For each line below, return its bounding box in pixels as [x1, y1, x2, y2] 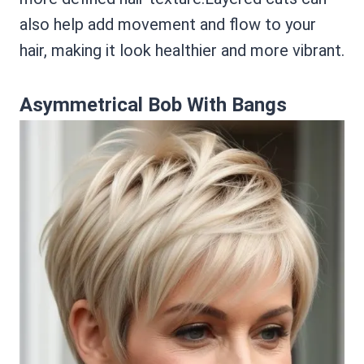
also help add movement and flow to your [19, 15, 316, 34]
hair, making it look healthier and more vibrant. [19, 41, 344, 60]
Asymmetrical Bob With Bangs [19, 93, 287, 116]
